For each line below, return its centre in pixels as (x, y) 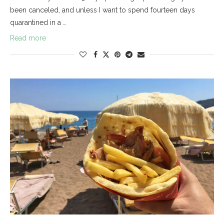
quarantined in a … (38, 22)
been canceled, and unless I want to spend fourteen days (102, 10)
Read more (28, 38)
